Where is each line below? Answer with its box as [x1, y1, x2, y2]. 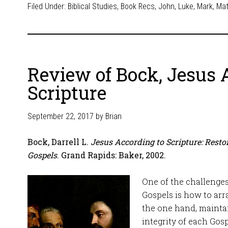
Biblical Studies [68, 2, 117, 11]
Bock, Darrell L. [27, 136, 91, 147]
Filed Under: [27, 2, 68, 11]
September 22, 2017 [27, 111, 94, 121]
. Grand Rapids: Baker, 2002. [57, 150, 166, 160]
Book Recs [121, 2, 155, 11]
